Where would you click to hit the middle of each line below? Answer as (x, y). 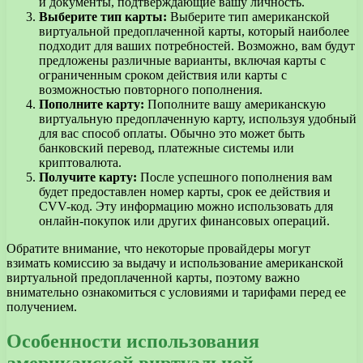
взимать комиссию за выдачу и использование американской (175, 263)
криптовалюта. (80, 163)
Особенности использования (133, 342)
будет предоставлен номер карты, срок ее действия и (185, 192)
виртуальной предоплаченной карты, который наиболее (194, 32)
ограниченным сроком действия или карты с (163, 75)
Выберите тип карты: (103, 17)
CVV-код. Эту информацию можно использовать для (186, 207)
